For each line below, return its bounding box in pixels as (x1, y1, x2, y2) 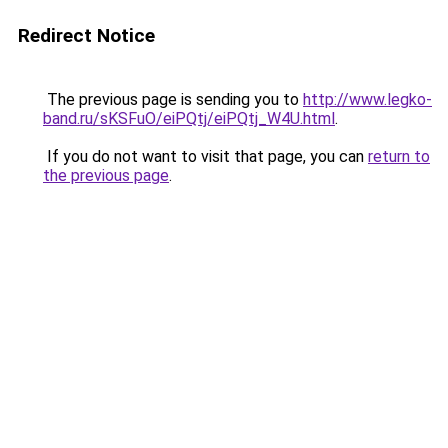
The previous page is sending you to (43, 90, 303, 109)
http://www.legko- (303, 90, 432, 109)
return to (368, 147, 430, 166)
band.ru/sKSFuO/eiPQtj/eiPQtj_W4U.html (43, 109, 335, 128)
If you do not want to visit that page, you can (43, 147, 368, 166)
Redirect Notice (18, 24, 155, 47)
